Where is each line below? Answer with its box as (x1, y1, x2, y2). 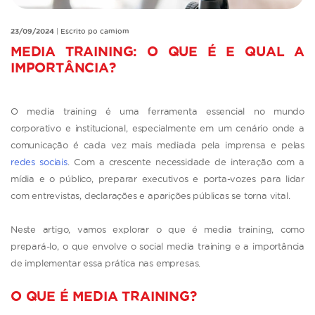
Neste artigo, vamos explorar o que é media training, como (11, 224, 304, 235)
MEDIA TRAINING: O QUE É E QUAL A (11, 43, 304, 59)
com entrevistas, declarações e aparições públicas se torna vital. (11, 191, 290, 201)
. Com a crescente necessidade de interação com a (67, 157, 304, 167)
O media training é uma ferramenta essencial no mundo (11, 106, 304, 117)
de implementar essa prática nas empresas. (11, 258, 201, 269)
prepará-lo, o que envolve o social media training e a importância (11, 241, 304, 252)
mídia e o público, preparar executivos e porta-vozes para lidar (11, 174, 304, 184)
